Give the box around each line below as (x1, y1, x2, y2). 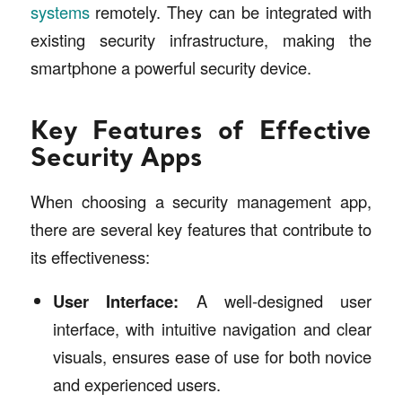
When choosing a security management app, (30, 188, 372, 213)
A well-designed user (179, 289, 372, 313)
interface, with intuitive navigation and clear (52, 317, 372, 341)
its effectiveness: (30, 244, 150, 268)
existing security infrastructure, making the (30, 28, 372, 52)
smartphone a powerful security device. (30, 56, 311, 80)
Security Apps (30, 147, 202, 173)
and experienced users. (52, 372, 221, 397)
